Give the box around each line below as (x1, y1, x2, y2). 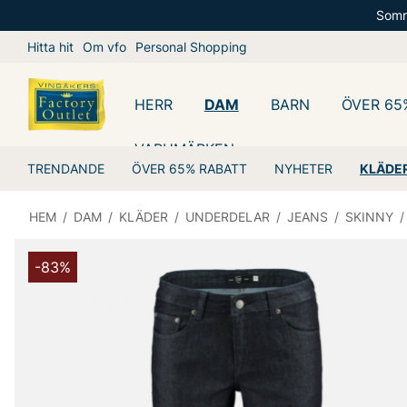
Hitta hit (27, 39, 74, 55)
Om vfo (83, 39, 126, 55)
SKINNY (345, 209, 393, 224)
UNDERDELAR (185, 209, 270, 224)
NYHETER (274, 161, 333, 176)
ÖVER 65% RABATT (132, 161, 247, 176)
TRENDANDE (27, 161, 104, 176)
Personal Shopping (135, 39, 247, 55)
